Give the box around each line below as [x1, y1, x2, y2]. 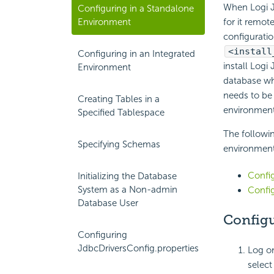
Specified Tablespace [78, 107, 165, 118]
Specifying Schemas [78, 139, 160, 150]
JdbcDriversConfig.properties [78, 243, 199, 254]
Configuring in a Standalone [78, 3, 194, 14]
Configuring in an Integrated [78, 48, 195, 59]
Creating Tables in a [78, 94, 160, 105]
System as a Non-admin [78, 184, 177, 195]
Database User [78, 198, 138, 209]
